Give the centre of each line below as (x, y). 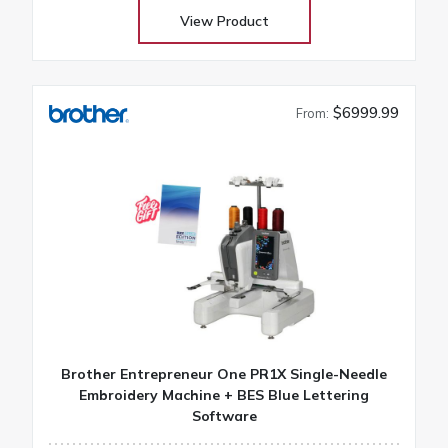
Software (224, 415)
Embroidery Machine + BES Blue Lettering (224, 394)
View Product (224, 20)
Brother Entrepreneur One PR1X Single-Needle (224, 373)
